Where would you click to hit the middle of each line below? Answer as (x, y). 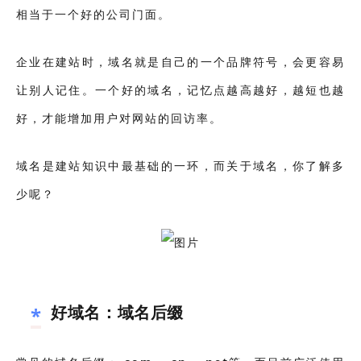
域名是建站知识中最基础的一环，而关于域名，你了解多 (180, 166)
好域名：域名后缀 (117, 312)
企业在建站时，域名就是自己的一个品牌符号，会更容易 (180, 62)
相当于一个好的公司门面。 (93, 15)
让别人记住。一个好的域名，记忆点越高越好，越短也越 (180, 90)
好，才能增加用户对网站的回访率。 (119, 118)
